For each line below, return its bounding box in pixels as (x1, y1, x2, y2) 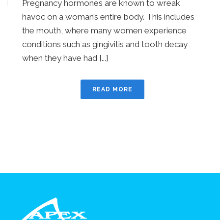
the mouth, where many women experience (22, 26, 187, 36)
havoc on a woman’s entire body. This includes (22, 12, 194, 22)
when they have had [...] (22, 53, 109, 63)
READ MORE (92, 86, 133, 93)
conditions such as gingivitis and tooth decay (22, 39, 188, 50)
